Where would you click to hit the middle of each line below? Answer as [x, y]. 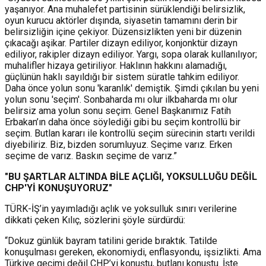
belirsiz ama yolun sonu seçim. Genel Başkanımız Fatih [118, 110]
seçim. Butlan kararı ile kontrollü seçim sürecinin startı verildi [130, 133]
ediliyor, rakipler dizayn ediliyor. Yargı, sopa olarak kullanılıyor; [131, 54]
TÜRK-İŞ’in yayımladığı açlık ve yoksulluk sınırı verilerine [121, 208]
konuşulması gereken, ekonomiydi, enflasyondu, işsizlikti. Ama [133, 252]
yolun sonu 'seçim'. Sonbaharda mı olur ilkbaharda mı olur [121, 99]
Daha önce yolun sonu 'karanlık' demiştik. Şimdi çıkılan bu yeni [132, 88]
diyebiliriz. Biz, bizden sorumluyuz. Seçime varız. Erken [118, 144]
